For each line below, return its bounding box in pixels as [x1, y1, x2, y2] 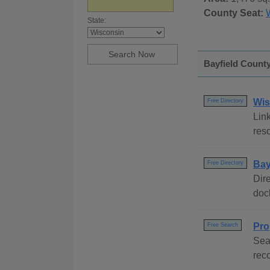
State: [87, 16, 106, 25]
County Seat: [204, 8, 263, 19]
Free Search [207, 222, 238, 228]
